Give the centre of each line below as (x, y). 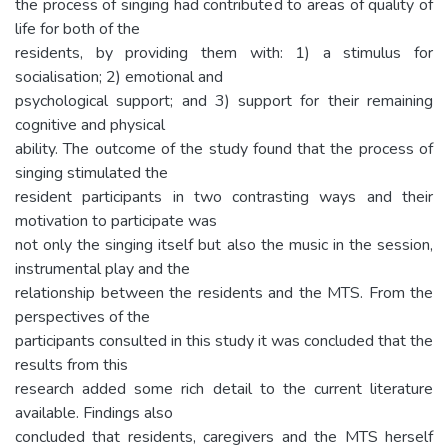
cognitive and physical (90, 124)
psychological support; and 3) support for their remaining (224, 100)
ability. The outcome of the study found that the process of (224, 148)
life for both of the (77, 28)
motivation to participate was (116, 220)
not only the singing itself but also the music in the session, (224, 244)
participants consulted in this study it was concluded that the (224, 340)
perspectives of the (82, 316)
